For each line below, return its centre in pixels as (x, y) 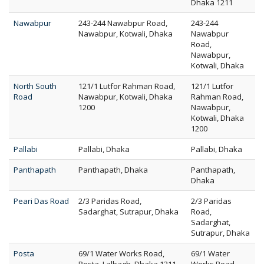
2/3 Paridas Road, (110, 201)
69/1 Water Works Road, (121, 253)
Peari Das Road (41, 201)
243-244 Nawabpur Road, (123, 23)
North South (35, 86)
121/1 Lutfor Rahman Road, (127, 86)
